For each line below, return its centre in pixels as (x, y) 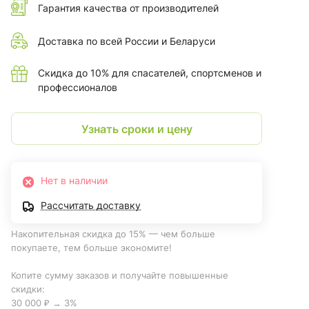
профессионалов (78, 88)
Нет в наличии (74, 181)
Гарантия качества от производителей (128, 8)
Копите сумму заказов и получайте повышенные (120, 276)
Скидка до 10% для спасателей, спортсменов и (150, 73)
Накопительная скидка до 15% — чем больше (113, 234)
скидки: (28, 289)
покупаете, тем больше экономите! (93, 248)
